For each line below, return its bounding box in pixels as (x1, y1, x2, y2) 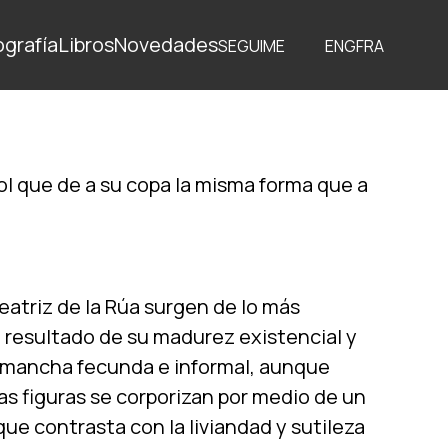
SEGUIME (218, 34, 285, 57)
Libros (58, 30, 114, 58)
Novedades (114, 30, 218, 58)
